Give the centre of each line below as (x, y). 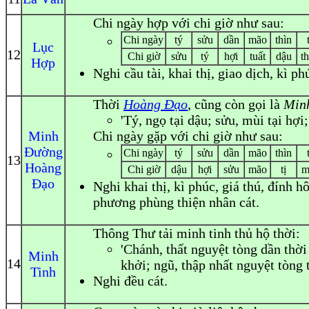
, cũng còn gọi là (236, 104)
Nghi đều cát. (130, 281)
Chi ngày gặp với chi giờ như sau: (188, 136)
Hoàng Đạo (156, 104)
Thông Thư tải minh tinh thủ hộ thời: (197, 233)
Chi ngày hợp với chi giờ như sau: (189, 23)
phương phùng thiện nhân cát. (176, 202)
